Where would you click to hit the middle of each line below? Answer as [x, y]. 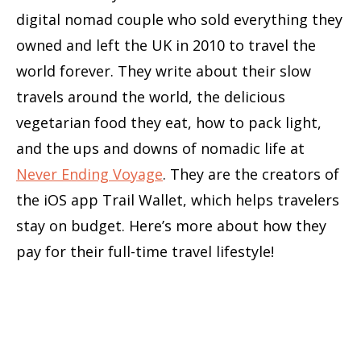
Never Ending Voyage [89, 174]
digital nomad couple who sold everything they [179, 20]
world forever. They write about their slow [164, 71]
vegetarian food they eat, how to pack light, [169, 123]
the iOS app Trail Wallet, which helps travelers [178, 200]
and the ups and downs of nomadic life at [160, 149]
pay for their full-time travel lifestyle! [145, 252]
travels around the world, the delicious [151, 97]
